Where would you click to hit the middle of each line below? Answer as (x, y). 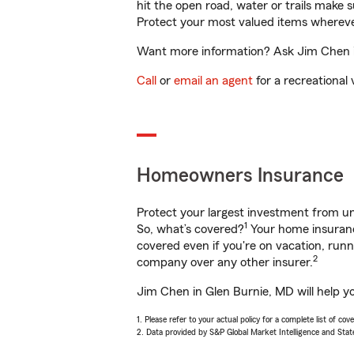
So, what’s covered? (190, 229)
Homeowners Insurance (240, 176)
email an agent (213, 81)
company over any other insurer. (225, 262)
